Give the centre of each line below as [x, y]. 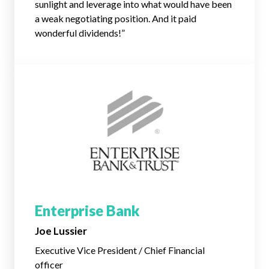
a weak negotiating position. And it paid [116, 18]
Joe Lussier [61, 231]
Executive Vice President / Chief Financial [120, 250]
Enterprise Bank [87, 210]
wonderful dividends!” [80, 33]
